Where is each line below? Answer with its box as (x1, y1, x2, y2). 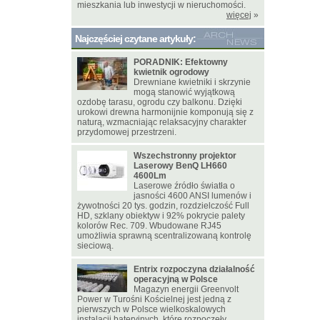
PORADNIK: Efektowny (134, 57, 228, 67)
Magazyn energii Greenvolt (134, 284, 239, 294)
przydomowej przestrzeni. (77, 127, 176, 137)
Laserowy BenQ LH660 (134, 161, 227, 171)
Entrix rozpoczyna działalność (134, 264, 255, 274)
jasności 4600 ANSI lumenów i (134, 191, 251, 201)
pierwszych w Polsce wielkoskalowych (77, 304, 226, 314)
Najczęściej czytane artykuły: (75, 33, 196, 44)
